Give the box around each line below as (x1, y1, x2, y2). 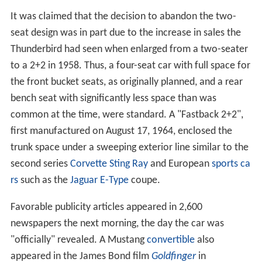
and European (147, 158, 212, 170)
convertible (146, 234, 195, 246)
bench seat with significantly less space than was (10, 92, 216, 104)
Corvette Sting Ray (70, 158, 148, 170)
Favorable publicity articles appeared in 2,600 (10, 201, 202, 213)
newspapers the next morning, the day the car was (10, 218, 224, 229)
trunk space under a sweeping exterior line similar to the (10, 142, 249, 153)
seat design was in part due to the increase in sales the (10, 27, 241, 39)
